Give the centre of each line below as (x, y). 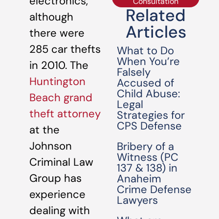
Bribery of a (146, 146)
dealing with (60, 210)
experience (57, 194)
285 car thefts (65, 49)
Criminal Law (61, 162)
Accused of (146, 83)
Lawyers (138, 200)
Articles (156, 32)
